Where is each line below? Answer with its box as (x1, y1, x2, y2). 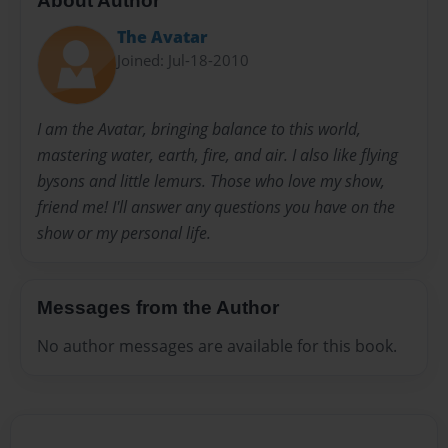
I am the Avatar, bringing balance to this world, (37, 118, 361, 141)
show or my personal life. (37, 222, 211, 245)
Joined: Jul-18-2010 (117, 50, 249, 71)
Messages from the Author (37, 297, 279, 319)
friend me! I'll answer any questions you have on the (37, 196, 395, 219)
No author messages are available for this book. (37, 335, 397, 358)
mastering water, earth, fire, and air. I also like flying (37, 144, 398, 167)
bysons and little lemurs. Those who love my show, (37, 170, 385, 193)
